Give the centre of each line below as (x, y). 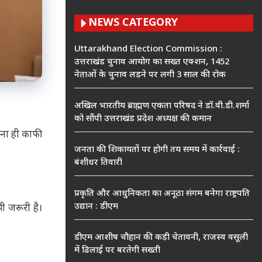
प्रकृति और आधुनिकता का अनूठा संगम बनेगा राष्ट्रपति (162, 194)
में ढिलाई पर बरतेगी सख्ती (117, 251)
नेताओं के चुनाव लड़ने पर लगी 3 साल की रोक (150, 75)
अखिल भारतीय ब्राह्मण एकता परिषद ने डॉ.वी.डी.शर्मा (162, 106)
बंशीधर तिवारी (98, 163)
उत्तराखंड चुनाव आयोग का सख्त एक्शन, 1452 (152, 62)
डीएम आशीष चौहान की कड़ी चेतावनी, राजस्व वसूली (161, 238)
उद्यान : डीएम (96, 207)
